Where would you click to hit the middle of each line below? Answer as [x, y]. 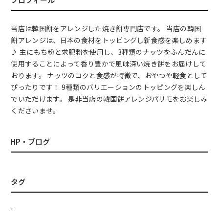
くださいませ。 [35, 110]
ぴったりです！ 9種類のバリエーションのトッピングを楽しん [108, 87]
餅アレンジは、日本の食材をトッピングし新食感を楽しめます [109, 40]
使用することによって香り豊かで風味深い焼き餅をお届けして [109, 63]
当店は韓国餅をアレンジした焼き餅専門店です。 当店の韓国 [106, 28]
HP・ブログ [31, 141]
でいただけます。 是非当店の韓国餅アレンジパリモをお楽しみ [109, 99]
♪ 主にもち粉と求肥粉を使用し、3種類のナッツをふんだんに [108, 52]
